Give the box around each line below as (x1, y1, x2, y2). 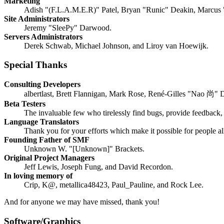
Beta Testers (4, 99, 45, 108)
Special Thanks (4, 59, 67, 70)
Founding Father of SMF (4, 135, 89, 144)
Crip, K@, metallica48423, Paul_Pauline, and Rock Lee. (24, 180, 203, 189)
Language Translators (4, 117, 79, 126)
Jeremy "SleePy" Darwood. (24, 23, 111, 32)
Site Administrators (4, 14, 69, 23)
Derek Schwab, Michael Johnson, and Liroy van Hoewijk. (24, 41, 208, 50)
